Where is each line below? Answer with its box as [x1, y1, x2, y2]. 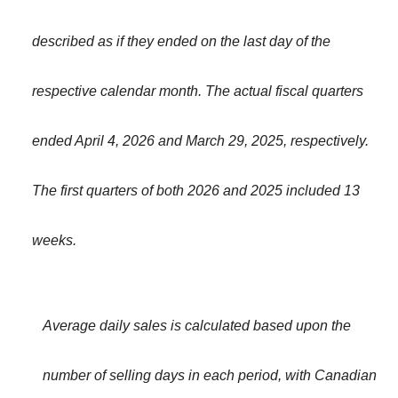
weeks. [31, 233, 76, 249]
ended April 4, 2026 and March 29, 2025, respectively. [31, 133, 369, 149]
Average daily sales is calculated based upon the [43, 318, 351, 334]
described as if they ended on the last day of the [31, 34, 330, 50]
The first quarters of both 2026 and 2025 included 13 [31, 183, 360, 199]
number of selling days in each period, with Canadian [43, 368, 377, 384]
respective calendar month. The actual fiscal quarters [31, 84, 363, 99]
